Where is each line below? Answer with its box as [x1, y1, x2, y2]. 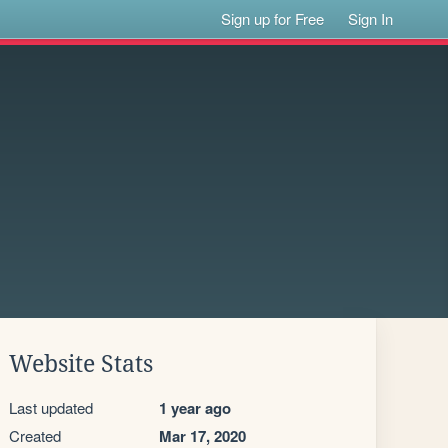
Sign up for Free [221, 8, 325, 29]
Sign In [348, 8, 394, 29]
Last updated [9, 397, 93, 418]
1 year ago [159, 397, 231, 419]
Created [9, 425, 61, 446]
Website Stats [9, 351, 153, 377]
